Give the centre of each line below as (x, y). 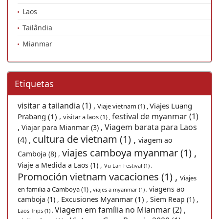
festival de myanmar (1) (155, 116)
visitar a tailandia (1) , (57, 105)
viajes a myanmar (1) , (121, 189)
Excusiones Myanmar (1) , (106, 199)
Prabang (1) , (40, 116)
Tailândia (37, 27)
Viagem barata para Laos (151, 127)
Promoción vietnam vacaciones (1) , (99, 176)
